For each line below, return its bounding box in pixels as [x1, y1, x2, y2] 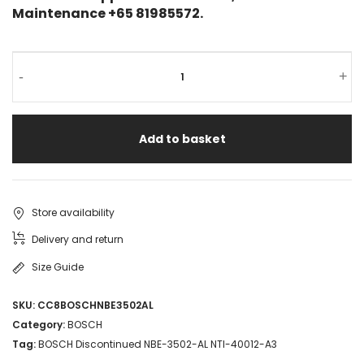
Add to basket [138, 131, 226, 148]
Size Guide [32, 260, 84, 275]
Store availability [32, 206, 115, 220]
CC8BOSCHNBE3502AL [37, 298, 154, 313]
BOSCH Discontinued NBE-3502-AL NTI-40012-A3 [38, 337, 277, 352]
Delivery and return [32, 232, 123, 247]
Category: [12, 318, 67, 332]
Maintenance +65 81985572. [12, 4, 203, 24]
